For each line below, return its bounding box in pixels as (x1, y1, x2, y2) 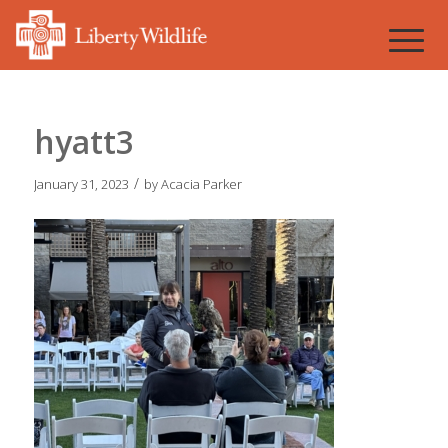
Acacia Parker (160, 175, 242, 193)
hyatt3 (33, 120, 134, 163)
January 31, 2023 (33, 175, 129, 193)
